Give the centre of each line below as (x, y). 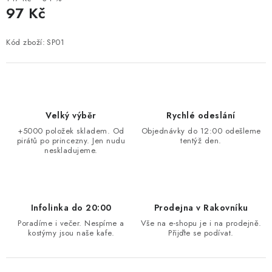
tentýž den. (201, 140)
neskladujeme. (71, 150)
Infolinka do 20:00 (71, 207)
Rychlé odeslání (201, 115)
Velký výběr (71, 115)
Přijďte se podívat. (201, 233)
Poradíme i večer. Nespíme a (71, 223)
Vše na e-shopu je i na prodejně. (201, 223)
